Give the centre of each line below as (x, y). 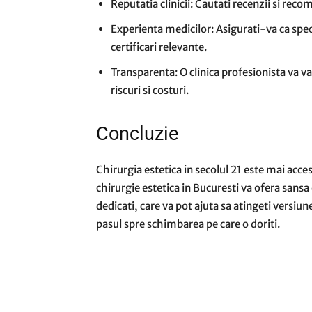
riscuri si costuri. (150, 91)
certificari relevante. (159, 47)
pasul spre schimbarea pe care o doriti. (188, 224)
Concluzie (137, 134)
